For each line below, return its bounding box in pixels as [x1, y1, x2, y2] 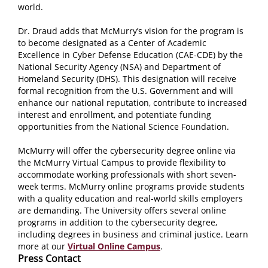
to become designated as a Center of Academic [18, 37, 206, 48]
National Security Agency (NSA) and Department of [18, 61, 221, 72]
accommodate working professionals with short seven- [18, 169, 236, 180]
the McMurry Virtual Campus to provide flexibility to [18, 157, 226, 168]
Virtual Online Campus [68, 240, 160, 252]
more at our [18, 240, 68, 252]
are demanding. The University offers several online [18, 205, 226, 216]
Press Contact [18, 252, 81, 265]
